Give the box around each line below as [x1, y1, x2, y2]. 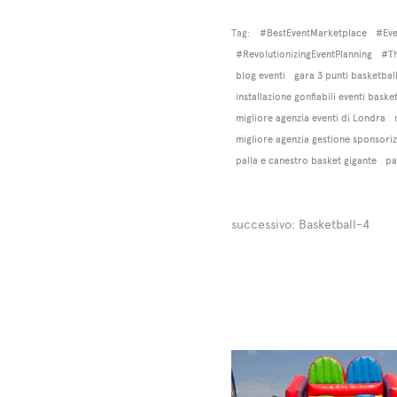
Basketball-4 [298, 217, 370, 233]
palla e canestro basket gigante [235, 154, 377, 167]
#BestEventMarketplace [259, 27, 367, 40]
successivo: [230, 217, 299, 233]
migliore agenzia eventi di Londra [235, 112, 385, 125]
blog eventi [235, 69, 285, 82]
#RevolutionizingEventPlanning [235, 48, 372, 61]
